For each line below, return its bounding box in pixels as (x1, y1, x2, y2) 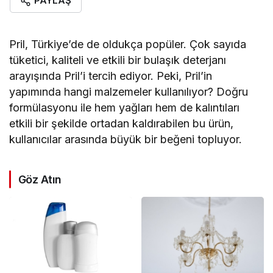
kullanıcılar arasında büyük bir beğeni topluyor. (9, 132, 243, 146)
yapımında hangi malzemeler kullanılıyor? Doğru (9, 85, 249, 98)
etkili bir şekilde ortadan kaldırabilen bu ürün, (9, 116, 234, 130)
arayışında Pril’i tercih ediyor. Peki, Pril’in (9, 69, 213, 82)
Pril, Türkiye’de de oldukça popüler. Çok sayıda (9, 37, 247, 51)
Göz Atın (18, 172, 62, 186)
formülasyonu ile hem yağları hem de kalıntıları (9, 101, 240, 114)
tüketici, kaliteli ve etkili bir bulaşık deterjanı (9, 53, 227, 66)
